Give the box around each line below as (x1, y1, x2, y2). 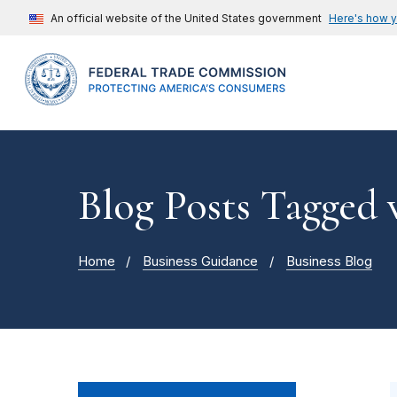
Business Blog (285, 253, 372, 270)
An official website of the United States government (51, 12, 322, 25)
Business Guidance (143, 253, 259, 270)
